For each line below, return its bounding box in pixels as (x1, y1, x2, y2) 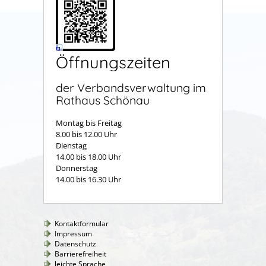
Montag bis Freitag (56, 118, 122, 129)
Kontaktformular (55, 218, 109, 229)
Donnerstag (56, 163, 97, 174)
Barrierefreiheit (55, 249, 106, 259)
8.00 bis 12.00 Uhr (56, 129, 117, 140)
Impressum (55, 229, 92, 239)
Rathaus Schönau (56, 92, 150, 107)
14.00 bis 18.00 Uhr (56, 151, 121, 163)
